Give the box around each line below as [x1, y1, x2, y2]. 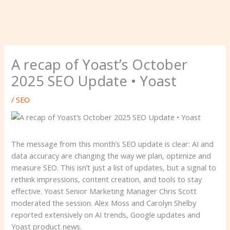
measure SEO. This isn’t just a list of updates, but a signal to [11, 162, 217, 172]
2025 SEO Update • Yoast [11, 71, 177, 90]
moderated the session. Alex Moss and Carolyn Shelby [11, 197, 197, 208]
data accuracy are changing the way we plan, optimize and [11, 150, 212, 161]
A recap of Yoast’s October [11, 54, 188, 74]
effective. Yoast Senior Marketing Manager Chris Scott [11, 185, 197, 196]
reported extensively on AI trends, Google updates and [11, 209, 201, 220]
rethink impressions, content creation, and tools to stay [11, 174, 202, 184]
